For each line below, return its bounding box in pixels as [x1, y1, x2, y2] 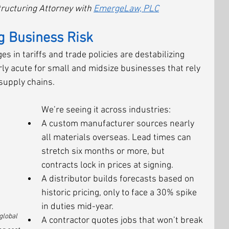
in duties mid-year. [41, 201, 113, 212]
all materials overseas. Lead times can [41, 132, 193, 143]
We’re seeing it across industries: [41, 105, 171, 116]
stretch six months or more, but [41, 146, 167, 157]
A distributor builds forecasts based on [41, 174, 196, 185]
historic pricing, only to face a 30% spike [41, 188, 199, 198]
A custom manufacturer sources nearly [41, 119, 196, 129]
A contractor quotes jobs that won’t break [41, 215, 205, 226]
